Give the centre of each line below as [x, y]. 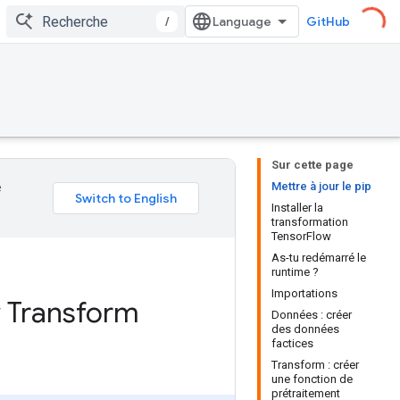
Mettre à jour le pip [321, 186]
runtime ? [295, 272]
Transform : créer [315, 365]
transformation [310, 222]
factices [292, 343]
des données [305, 329]
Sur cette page [312, 165]
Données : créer [312, 315]
